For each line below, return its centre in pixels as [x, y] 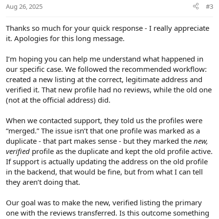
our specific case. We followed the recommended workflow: [106, 69]
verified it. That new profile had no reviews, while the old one [109, 89]
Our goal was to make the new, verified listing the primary [104, 202]
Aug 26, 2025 [24, 6]
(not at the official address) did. [58, 99]
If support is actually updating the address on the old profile [107, 161]
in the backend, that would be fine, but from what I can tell [104, 171]
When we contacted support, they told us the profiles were [104, 120]
